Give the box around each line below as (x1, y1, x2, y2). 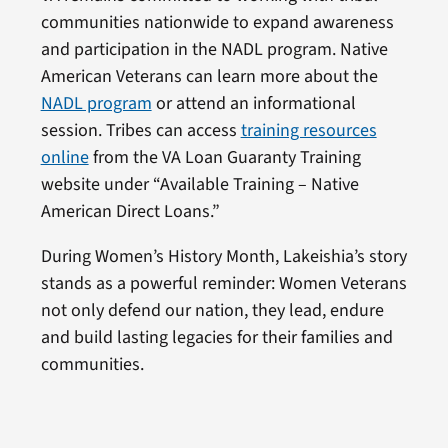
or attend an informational (151, 91, 356, 116)
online (40, 145, 89, 170)
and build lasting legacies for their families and (40, 325, 393, 350)
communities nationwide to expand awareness (40, 10, 394, 35)
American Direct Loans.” (40, 199, 220, 224)
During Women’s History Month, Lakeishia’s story (40, 244, 407, 269)
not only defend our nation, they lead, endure (40, 298, 384, 323)
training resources (240, 118, 377, 143)
